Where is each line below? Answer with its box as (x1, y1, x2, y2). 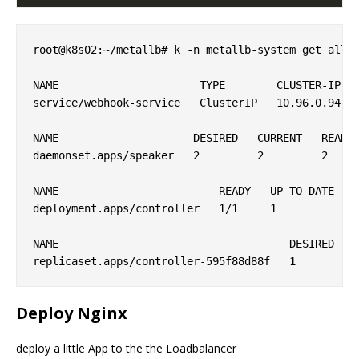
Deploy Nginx (16, 302, 127, 325)
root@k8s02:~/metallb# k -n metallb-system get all (33, 43, 347, 57)
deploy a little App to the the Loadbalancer (16, 341, 236, 357)
